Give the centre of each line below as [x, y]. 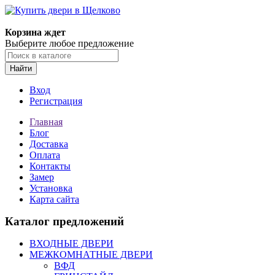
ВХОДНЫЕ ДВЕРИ [72, 243]
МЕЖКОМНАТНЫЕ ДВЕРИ [91, 254]
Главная [46, 122]
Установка [51, 188]
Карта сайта [54, 199]
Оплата [45, 155]
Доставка [49, 144]
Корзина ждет [35, 32]
